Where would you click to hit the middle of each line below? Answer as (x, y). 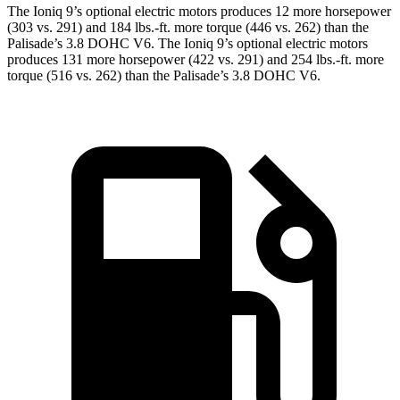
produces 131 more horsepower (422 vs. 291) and (149, 59)
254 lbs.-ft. (321, 59)
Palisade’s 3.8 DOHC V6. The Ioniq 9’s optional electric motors (187, 43)
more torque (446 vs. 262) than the (270, 27)
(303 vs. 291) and (58, 27)
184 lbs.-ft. (140, 27)
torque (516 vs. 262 (62, 75)
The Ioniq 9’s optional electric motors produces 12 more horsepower (199, 11)
